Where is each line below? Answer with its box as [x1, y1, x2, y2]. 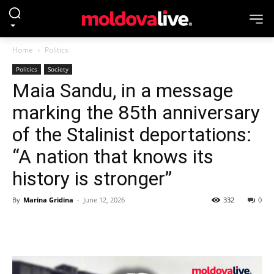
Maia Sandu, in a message [12, 79, 233, 102]
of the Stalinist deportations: [12, 123, 251, 146]
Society [48, 65, 68, 73]
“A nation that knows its [12, 145, 213, 168]
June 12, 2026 [83, 195, 125, 204]
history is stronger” [12, 167, 172, 190]
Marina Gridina [23, 195, 73, 204]
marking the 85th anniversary [12, 101, 260, 124]
